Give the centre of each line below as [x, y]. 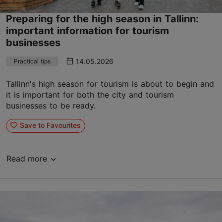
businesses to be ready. [51, 105]
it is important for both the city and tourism [90, 94]
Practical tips [32, 61]
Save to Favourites [50, 125]
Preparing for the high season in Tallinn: [102, 19]
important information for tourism [87, 30]
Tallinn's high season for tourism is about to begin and [110, 83]
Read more [27, 158]
